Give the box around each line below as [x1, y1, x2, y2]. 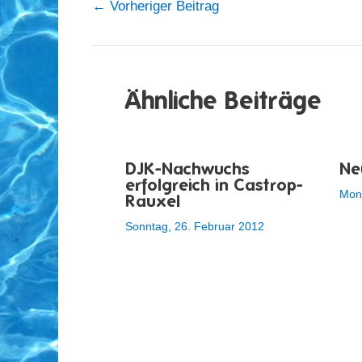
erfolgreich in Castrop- [124, 175, 303, 194]
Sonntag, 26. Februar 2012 [124, 219, 264, 233]
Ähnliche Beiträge [124, 86, 322, 114]
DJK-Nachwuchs [124, 158, 250, 178]
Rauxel [124, 191, 180, 210]
